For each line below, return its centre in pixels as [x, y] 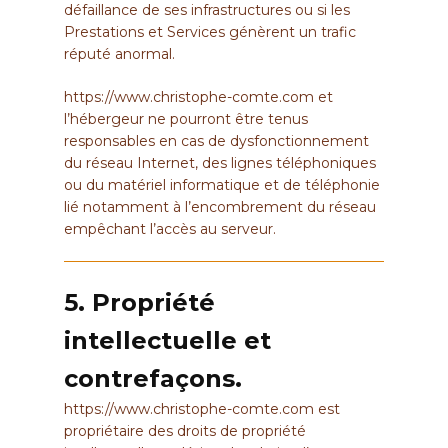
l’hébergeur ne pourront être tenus [186, 118]
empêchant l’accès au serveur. [170, 228]
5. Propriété [139, 303]
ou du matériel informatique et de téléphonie [222, 184]
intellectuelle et [167, 341]
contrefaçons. [153, 379]
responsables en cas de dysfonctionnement [216, 140]
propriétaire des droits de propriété [185, 431]
